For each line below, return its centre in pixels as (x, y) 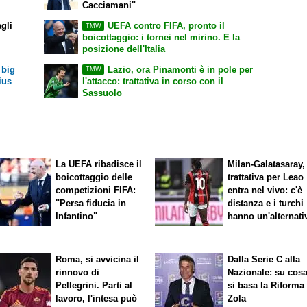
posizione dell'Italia (124, 49)
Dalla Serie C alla (264, 259)
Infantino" (77, 217)
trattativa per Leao (266, 177)
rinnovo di (78, 272)
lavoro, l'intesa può (97, 298)
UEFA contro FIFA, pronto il (166, 26)
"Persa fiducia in (91, 204)
